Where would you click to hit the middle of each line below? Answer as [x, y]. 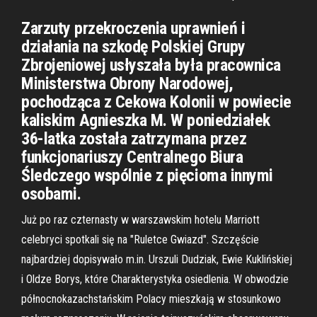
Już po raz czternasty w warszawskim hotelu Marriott [140, 220]
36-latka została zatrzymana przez [134, 139]
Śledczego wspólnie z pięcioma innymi [147, 175]
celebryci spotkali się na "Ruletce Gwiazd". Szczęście [140, 240]
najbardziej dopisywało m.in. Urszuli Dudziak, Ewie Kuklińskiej [157, 259]
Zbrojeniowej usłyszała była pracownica [151, 65]
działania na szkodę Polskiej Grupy [133, 47]
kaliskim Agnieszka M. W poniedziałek [146, 120]
